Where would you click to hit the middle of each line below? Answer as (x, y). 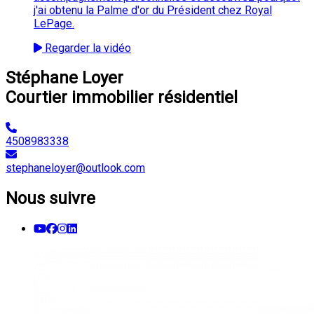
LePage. (54, 23)
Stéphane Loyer (64, 78)
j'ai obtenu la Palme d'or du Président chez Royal (153, 10)
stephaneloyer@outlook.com (75, 168)
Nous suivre (50, 199)
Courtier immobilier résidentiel (122, 98)
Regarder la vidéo (87, 48)
